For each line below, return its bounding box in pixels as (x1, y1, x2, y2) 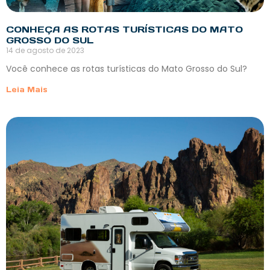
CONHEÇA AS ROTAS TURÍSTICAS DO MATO (6, 24, 243, 36)
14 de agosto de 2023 (6, 45, 84, 56)
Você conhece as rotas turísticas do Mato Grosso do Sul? (6, 63, 247, 75)
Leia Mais (6, 85, 48, 95)
